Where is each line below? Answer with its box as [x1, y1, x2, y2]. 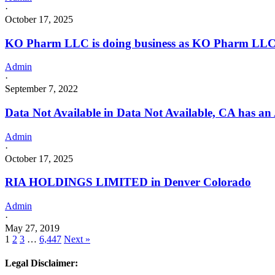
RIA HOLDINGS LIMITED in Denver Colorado [5, 176, 251, 189]
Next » [64, 234, 90, 245]
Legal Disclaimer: [5, 258, 78, 269]
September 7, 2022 [5, 83, 78, 95]
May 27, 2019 [5, 223, 60, 234]
